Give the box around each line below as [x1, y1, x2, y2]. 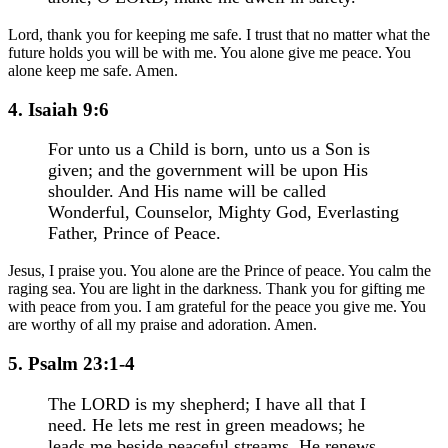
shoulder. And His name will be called [48, 181, 326, 202]
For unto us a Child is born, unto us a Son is [48, 139, 370, 160]
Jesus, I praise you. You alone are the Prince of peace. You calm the [8, 262, 431, 280]
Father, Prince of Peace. [48, 223, 221, 244]
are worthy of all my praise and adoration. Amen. [8, 316, 317, 334]
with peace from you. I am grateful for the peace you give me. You [8, 298, 426, 316]
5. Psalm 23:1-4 [8, 353, 135, 375]
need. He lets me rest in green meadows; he [48, 414, 365, 435]
